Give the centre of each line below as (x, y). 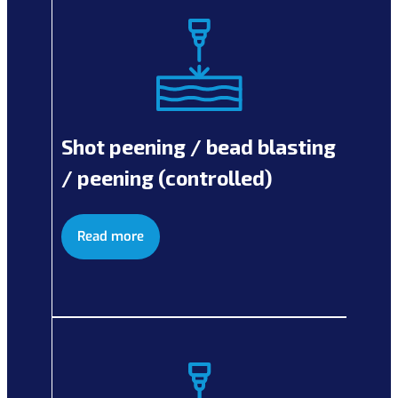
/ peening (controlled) (167, 177)
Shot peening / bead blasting (199, 146)
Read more (111, 236)
